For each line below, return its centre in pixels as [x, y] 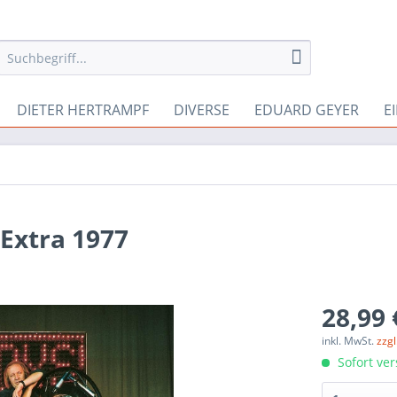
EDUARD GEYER [307, 110]
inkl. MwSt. [350, 341]
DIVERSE [202, 110]
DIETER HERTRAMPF [83, 110]
